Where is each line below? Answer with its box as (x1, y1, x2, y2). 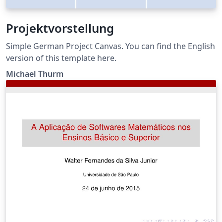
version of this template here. (6, 52, 116, 63)
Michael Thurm (6, 68, 63, 79)
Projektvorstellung (6, 19, 114, 36)
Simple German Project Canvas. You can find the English (6, 40, 215, 52)
